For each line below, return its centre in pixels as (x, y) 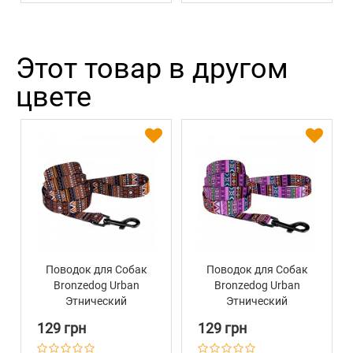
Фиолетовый (257, 333)
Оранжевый (96, 333)
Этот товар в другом (152, 69)
